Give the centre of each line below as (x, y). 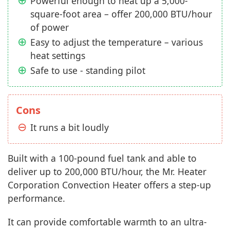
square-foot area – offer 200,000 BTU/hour (121, 14)
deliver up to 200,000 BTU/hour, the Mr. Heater (107, 171)
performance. (36, 198)
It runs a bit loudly (70, 127)
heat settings (58, 55)
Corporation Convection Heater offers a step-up (109, 185)
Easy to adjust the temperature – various (117, 42)
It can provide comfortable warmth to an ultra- (107, 222)
